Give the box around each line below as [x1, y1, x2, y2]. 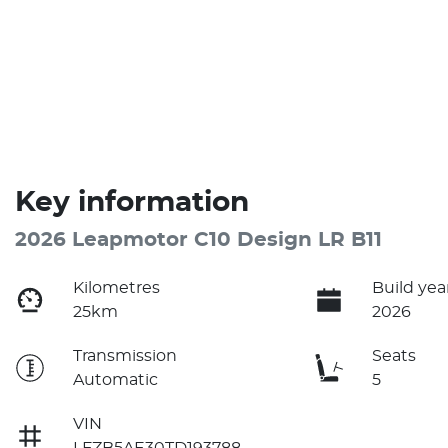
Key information [15, 188, 249, 217]
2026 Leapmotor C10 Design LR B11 [15, 229, 382, 250]
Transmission [73, 347, 178, 364]
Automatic [73, 371, 159, 388]
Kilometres [73, 279, 161, 296]
